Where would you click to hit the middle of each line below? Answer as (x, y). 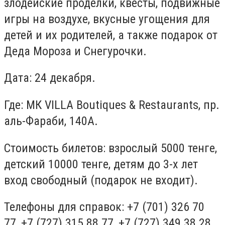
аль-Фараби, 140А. (51, 121)
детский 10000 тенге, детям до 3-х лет (101, 164)
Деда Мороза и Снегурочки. (75, 51)
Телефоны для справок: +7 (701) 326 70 (104, 207)
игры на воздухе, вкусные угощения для (107, 19)
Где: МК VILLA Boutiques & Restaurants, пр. (112, 105)
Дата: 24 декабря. (50, 78)
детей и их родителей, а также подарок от (111, 35)
